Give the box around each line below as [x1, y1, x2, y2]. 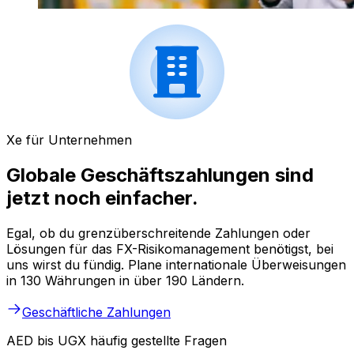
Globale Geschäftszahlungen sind [6, 164, 314, 187]
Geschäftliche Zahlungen [22, 304, 171, 321]
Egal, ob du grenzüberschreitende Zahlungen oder [6, 225, 311, 242]
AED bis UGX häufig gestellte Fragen [6, 333, 227, 349]
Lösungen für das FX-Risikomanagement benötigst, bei [6, 241, 333, 258]
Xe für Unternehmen [6, 132, 132, 149]
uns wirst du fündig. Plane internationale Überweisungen [6, 257, 346, 273]
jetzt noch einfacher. [6, 186, 198, 210]
